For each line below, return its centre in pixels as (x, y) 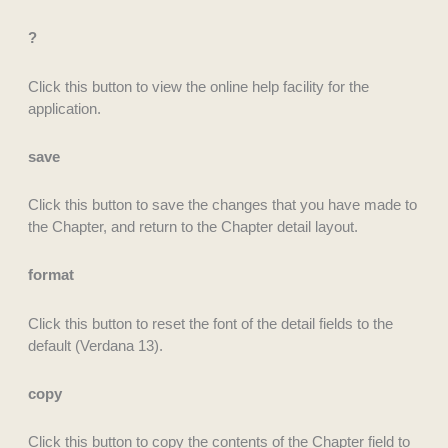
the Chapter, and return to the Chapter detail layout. (192, 227)
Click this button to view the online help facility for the (198, 86)
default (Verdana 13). (95, 345)
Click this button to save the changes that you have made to (222, 205)
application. (64, 108)
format (50, 275)
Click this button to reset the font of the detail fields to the (210, 323)
